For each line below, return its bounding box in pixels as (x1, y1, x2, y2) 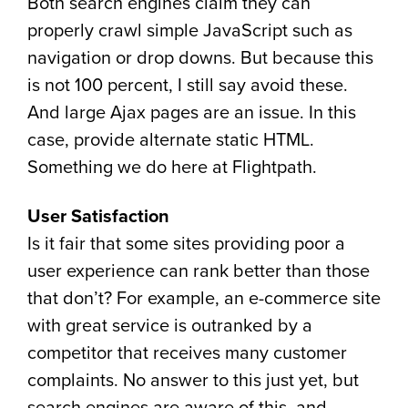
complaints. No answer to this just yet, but (27, 370, 359, 392)
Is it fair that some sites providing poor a (27, 233, 345, 255)
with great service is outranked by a (27, 315, 312, 337)
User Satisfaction (27, 206, 169, 228)
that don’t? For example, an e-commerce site (27, 288, 381, 310)
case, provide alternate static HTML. (27, 129, 314, 151)
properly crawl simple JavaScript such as (27, 20, 352, 42)
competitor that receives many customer (27, 342, 347, 364)
